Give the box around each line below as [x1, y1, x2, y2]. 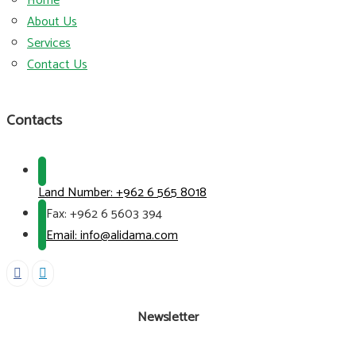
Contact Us [27, 54, 87, 76]
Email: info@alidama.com [46, 224, 178, 246]
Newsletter [137, 306, 199, 328]
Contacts [6, 108, 62, 133]
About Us [27, 11, 77, 33]
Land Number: [38, 181, 116, 203]
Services [27, 33, 71, 55]
